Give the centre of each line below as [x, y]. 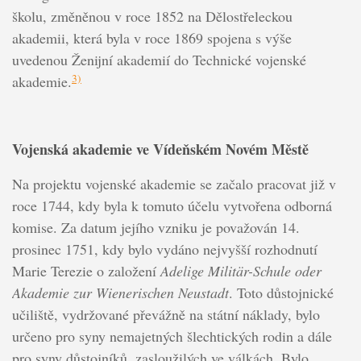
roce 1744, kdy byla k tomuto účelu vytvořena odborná [172, 206]
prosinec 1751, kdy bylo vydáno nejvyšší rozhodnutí [164, 249]
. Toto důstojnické [281, 293]
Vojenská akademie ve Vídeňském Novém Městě [160, 149]
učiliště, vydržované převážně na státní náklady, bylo [166, 315]
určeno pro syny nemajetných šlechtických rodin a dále [172, 336]
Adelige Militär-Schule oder [241, 271]
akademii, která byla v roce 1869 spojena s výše [151, 38]
